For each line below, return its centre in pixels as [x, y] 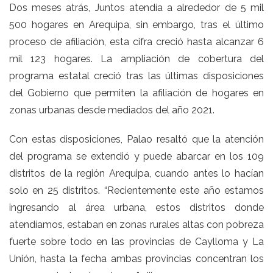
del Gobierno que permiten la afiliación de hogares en [136, 93]
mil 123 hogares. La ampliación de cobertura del [136, 58]
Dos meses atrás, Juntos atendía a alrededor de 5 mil [136, 7]
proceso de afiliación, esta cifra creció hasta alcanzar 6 [136, 41]
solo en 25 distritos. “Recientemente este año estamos [136, 190]
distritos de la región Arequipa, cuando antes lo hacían [136, 173]
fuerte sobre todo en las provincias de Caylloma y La [136, 241]
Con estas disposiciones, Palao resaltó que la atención [136, 139]
